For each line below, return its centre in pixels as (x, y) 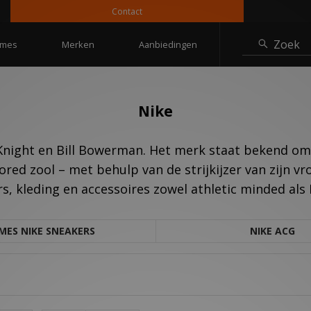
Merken (78, 44)
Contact (105, 11)
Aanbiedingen (168, 44)
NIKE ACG (272, 231)
